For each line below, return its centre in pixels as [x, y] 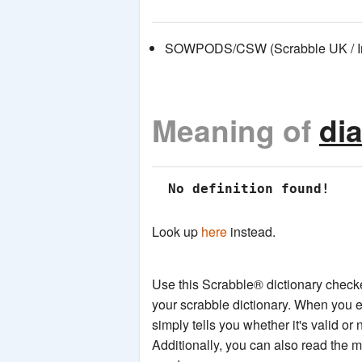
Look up [177, 232]
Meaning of [236, 130]
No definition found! [245, 189]
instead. [251, 232]
